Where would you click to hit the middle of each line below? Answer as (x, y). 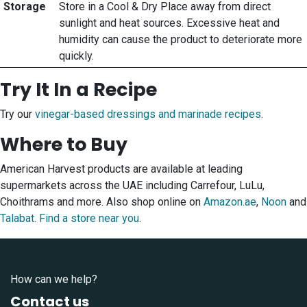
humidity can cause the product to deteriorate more (180, 40)
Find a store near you (89, 219)
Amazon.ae (230, 202)
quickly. (76, 56)
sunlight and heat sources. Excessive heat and (169, 23)
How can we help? (54, 279)
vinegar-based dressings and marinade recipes (148, 114)
